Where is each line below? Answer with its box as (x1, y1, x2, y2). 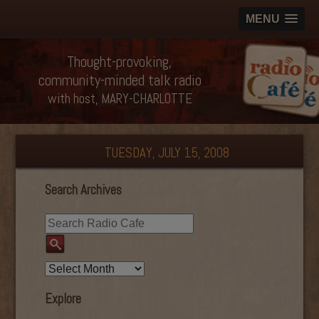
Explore (44, 291, 81, 308)
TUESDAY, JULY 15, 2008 (104, 144, 229, 162)
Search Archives (44, 181, 122, 199)
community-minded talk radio (38, 70, 202, 90)
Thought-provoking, (67, 52, 172, 71)
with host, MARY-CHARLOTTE (47, 90, 192, 108)
